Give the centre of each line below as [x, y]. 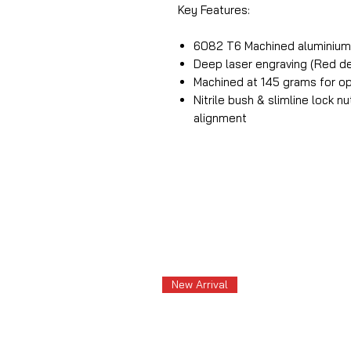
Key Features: [214, 10]
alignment [220, 118]
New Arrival [200, 284]
